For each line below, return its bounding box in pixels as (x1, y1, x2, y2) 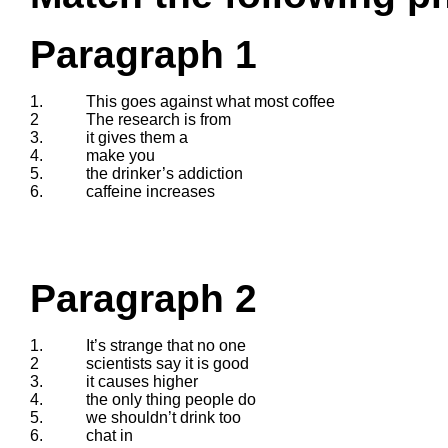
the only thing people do (86, 390, 256, 408)
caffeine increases (86, 182, 215, 200)
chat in (86, 426, 133, 444)
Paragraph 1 (30, 32, 257, 76)
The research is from (86, 110, 231, 128)
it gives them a (86, 128, 188, 146)
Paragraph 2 (30, 276, 257, 320)
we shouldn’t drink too (86, 408, 241, 426)
